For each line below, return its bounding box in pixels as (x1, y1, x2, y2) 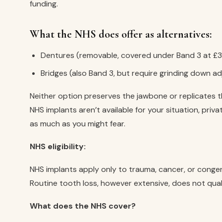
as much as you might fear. (30, 118, 125, 129)
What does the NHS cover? (30, 201, 136, 212)
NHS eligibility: (30, 141, 86, 152)
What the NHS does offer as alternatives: (30, 28, 212, 41)
